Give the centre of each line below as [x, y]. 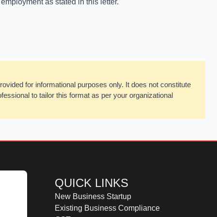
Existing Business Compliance [108, 208]
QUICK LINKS [92, 183]
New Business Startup [93, 197]
